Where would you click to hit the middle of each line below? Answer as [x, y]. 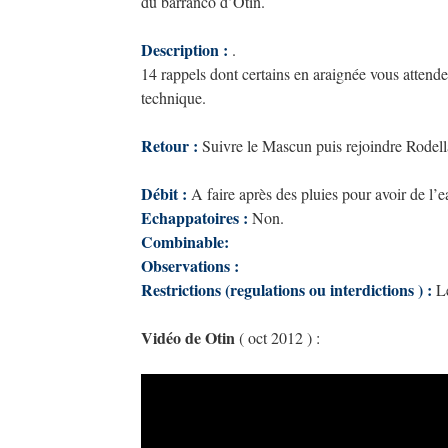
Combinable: [185, 241]
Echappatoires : [194, 217]
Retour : [171, 145]
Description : [184, 49]
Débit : [164, 193]
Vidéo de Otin [190, 337]
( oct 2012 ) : [279, 337]
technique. [173, 97]
